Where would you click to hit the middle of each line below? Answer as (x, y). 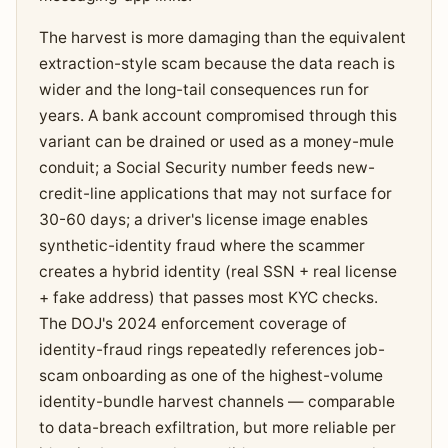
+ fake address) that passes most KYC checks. (208, 297)
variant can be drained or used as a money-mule (216, 141)
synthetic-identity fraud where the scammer (201, 245)
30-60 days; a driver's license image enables (203, 219)
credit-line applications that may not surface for (215, 193)
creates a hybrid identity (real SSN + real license (217, 271)
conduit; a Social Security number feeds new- (206, 167)
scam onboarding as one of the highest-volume (210, 375)
